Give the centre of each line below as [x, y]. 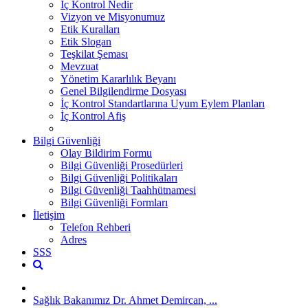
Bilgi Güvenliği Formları [114, 202]
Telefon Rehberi [96, 227]
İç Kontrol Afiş [93, 115]
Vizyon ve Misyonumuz [113, 16]
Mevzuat [79, 66]
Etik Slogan [86, 41]
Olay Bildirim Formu [106, 153]
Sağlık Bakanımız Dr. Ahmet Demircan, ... [125, 300]
